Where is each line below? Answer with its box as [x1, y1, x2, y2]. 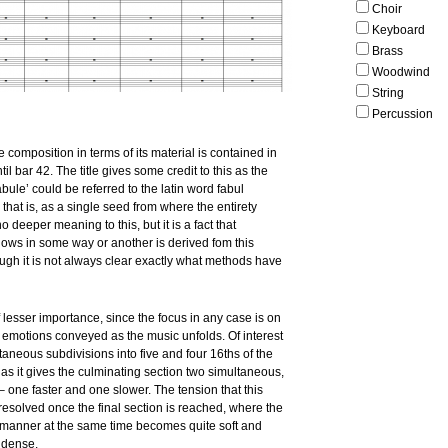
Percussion [372, 107, 433, 121]
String [372, 86, 404, 100]
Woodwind [372, 65, 430, 79]
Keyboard [372, 23, 425, 37]
